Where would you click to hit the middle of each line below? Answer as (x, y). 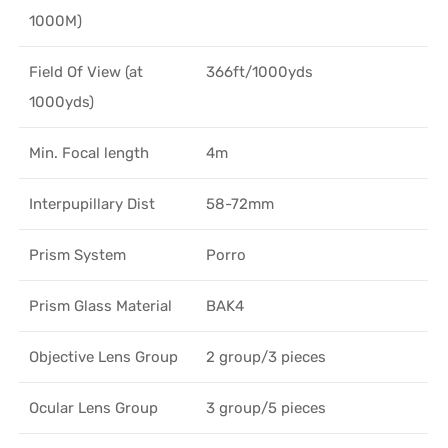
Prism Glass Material (101, 305)
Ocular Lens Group (94, 407)
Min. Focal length (89, 152)
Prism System (78, 254)
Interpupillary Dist (92, 203)
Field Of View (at (86, 71)
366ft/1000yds (260, 71)
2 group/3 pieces (266, 356)
